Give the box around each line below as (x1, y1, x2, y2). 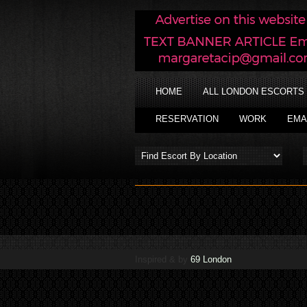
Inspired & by (135, 254, 191, 265)
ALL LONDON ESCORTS (203, 86, 304, 97)
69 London (191, 254, 232, 265)
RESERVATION (156, 114, 219, 124)
